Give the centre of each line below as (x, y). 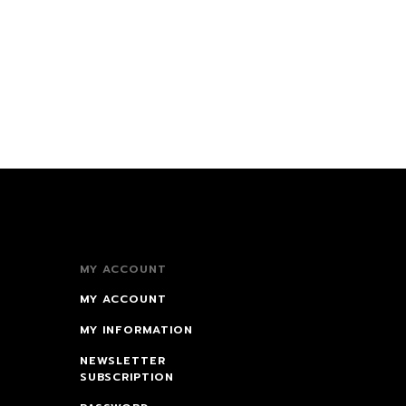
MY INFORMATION (137, 330)
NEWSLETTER (123, 361)
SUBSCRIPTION (127, 377)
